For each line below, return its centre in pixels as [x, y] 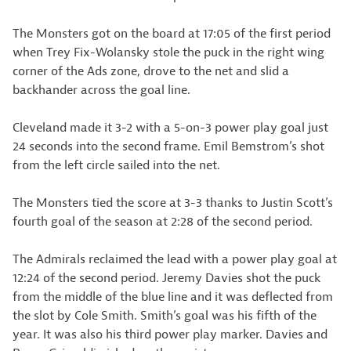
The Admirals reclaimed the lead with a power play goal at [175, 259]
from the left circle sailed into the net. [116, 165]
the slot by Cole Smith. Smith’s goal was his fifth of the [165, 316]
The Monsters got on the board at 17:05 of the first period [172, 34]
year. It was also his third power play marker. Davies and [170, 335]
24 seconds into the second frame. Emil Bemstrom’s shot [168, 147]
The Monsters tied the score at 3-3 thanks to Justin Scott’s [173, 203]
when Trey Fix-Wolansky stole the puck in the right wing [168, 52]
